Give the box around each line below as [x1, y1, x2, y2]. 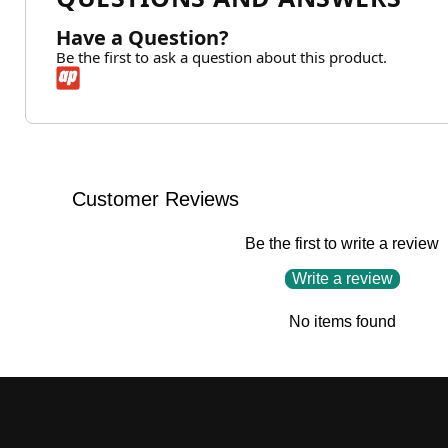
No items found [288, 312, 396, 330]
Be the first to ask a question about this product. [56, 46, 387, 67]
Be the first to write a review [245, 234, 439, 252]
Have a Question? [56, 23, 229, 51]
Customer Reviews [72, 187, 239, 210]
